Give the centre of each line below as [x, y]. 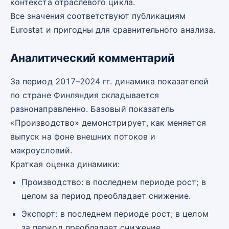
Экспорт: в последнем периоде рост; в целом [115, 213]
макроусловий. [41, 150]
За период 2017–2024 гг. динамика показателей [109, 81]
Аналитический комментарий [92, 58]
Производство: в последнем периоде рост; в [114, 182]
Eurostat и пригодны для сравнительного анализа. [113, 30]
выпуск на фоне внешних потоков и [83, 136]
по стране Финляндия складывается [85, 95]
